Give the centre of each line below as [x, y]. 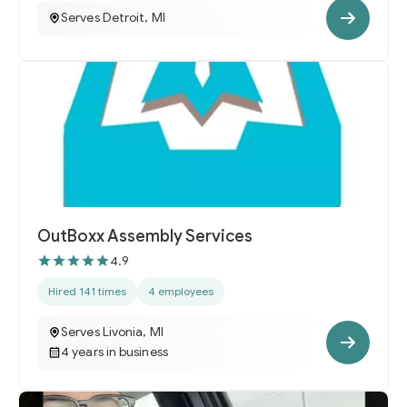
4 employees [181, 291]
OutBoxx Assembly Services [145, 236]
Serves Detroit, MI [113, 18]
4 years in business [114, 352]
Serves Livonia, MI [112, 332]
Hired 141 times [87, 291]
